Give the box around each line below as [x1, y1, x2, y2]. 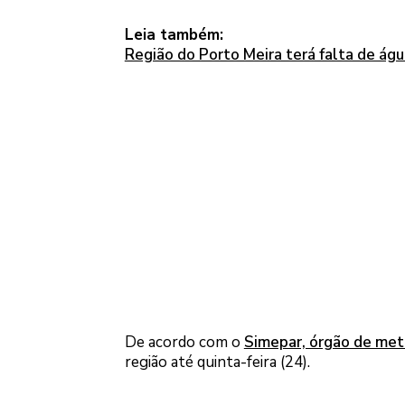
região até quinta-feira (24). [124, 351, 310, 372]
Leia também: [124, 24, 223, 46]
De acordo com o [124, 331, 244, 353]
